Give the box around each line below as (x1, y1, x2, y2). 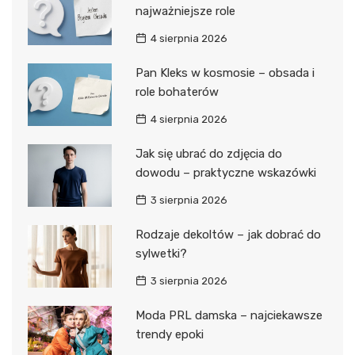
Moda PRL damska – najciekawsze (135, 307, 323, 323)
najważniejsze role (135, 3, 235, 18)
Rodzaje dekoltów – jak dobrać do (135, 227, 321, 242)
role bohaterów (135, 84, 219, 99)
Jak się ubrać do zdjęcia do (135, 146, 282, 161)
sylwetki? (135, 246, 187, 261)
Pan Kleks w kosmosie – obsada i (135, 65, 315, 80)
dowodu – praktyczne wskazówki (135, 165, 316, 180)
